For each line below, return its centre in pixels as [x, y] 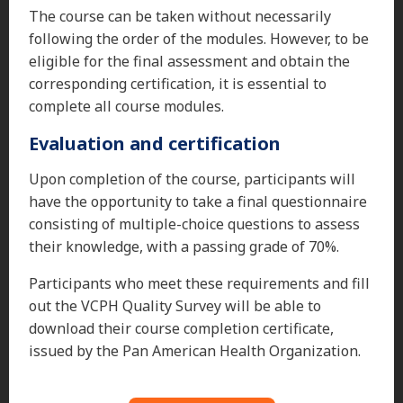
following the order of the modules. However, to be [199, 38]
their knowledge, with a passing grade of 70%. [184, 246]
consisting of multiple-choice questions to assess [194, 224]
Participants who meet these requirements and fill [199, 283]
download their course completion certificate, [181, 328]
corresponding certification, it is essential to [178, 83]
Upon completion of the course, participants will [192, 179]
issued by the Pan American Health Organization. [195, 350]
